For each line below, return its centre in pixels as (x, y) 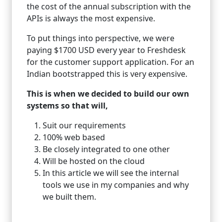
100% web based (74, 137)
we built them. (70, 196)
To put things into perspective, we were (101, 38)
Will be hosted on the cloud (94, 161)
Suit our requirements (84, 125)
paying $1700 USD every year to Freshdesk (106, 50)
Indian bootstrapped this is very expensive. (108, 74)
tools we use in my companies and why (116, 185)
